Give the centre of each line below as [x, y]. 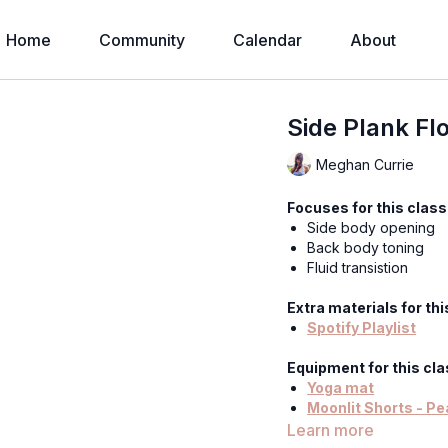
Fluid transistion [358, 267]
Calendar [267, 40]
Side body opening [371, 227]
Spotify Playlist [362, 327]
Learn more [331, 430]
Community [142, 40]
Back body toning [366, 247]
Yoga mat [341, 387]
